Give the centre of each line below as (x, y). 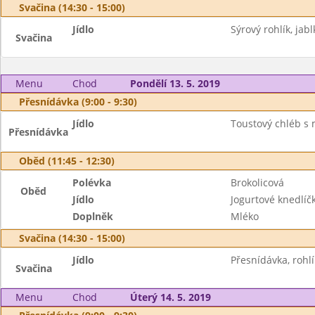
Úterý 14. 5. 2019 (170, 297)
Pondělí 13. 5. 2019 (175, 83)
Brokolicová (257, 182)
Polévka (92, 182)
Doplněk (93, 216)
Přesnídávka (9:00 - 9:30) (78, 102)
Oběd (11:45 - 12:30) (67, 161)
